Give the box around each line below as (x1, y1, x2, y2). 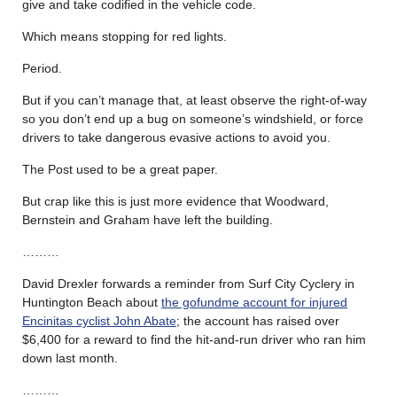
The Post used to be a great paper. (22, 161, 218, 176)
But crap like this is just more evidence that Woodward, (22, 193, 329, 208)
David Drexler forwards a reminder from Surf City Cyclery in (22, 276, 354, 291)
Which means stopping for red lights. (22, 28, 227, 43)
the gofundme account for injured (161, 294, 347, 309)
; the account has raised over (176, 313, 339, 328)
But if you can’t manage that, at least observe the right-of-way (22, 92, 367, 107)
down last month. (22, 350, 118, 365)
